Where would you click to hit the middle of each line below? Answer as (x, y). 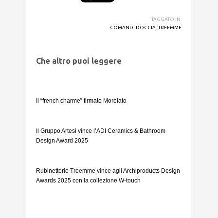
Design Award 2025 (62, 140)
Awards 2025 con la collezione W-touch (88, 180)
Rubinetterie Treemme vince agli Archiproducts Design (108, 171)
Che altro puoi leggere (79, 61)
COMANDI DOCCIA (133, 27)
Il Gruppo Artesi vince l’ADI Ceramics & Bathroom (101, 131)
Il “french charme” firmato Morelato (81, 100)
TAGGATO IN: (166, 19)
